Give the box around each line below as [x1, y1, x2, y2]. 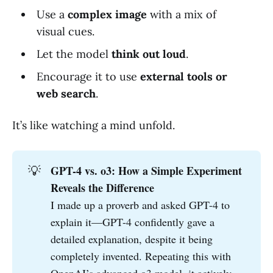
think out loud [111, 47, 186, 62]
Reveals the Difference [51, 180, 155, 196]
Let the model [36, 47, 112, 62]
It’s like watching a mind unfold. [12, 118, 175, 133]
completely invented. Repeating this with [51, 249, 232, 264]
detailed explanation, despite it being [51, 232, 213, 247]
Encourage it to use [36, 69, 140, 84]
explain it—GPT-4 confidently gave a [51, 214, 215, 230]
